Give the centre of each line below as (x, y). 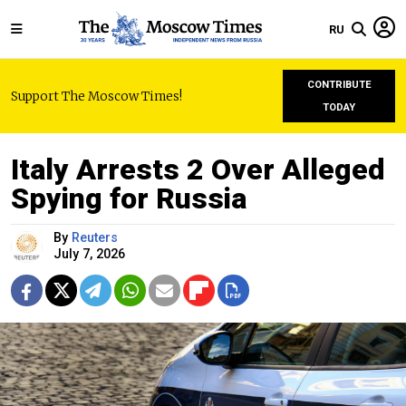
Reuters (95, 238)
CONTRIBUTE (339, 85)
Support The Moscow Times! (97, 96)
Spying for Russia (129, 198)
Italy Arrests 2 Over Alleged (198, 169)
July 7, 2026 (89, 254)
